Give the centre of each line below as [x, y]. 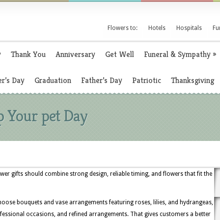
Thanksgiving [192, 80]
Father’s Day [102, 80]
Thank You [28, 54]
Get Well [120, 54]
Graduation [53, 80]
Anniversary [75, 54]
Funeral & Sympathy [177, 54]
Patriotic [147, 80]
